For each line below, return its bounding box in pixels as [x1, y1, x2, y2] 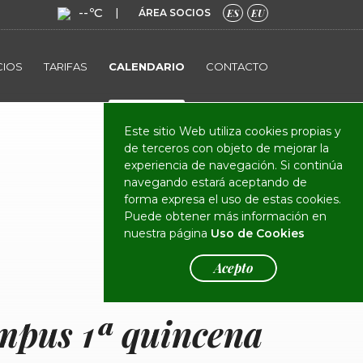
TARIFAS [44, 59, 88, 73]
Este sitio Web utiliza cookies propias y [124, 124, 341, 139]
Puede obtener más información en [124, 209, 327, 224]
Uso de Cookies [211, 226, 305, 241]
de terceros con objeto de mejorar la [124, 141, 329, 156]
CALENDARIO [109, 59, 185, 73]
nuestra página [124, 226, 211, 241]
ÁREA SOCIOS [139, 6, 211, 19]
